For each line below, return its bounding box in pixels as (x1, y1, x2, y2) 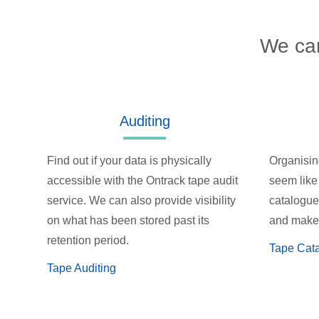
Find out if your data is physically (46, 155, 211, 167)
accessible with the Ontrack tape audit (46, 174, 238, 187)
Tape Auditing (46, 262, 116, 275)
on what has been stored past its (46, 214, 209, 227)
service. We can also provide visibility (46, 194, 236, 207)
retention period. (46, 234, 129, 247)
